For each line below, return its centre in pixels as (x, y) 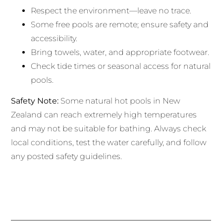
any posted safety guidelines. (67, 156)
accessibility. (54, 38)
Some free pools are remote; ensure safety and (120, 24)
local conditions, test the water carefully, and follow (109, 142)
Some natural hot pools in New (120, 101)
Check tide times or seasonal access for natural (121, 66)
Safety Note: (35, 101)
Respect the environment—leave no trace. (111, 10)
